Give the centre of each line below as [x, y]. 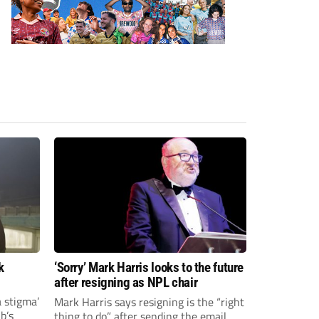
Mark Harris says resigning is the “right [149, 302]
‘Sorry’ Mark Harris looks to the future [149, 267]
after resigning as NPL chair [126, 282]
